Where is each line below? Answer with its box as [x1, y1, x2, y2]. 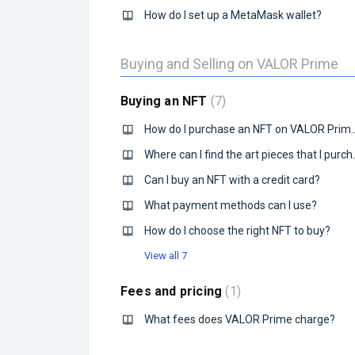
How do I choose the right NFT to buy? [144, 224, 330, 237]
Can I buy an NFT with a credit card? [144, 174, 320, 186]
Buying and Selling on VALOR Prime [120, 55, 338, 72]
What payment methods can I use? [144, 199, 317, 212]
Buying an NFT [120, 94, 211, 109]
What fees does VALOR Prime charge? [144, 313, 335, 326]
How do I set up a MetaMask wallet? [144, 9, 322, 21]
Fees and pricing [120, 284, 226, 299]
